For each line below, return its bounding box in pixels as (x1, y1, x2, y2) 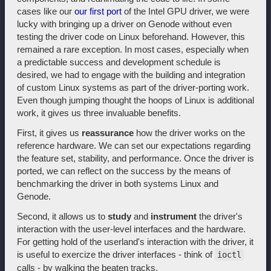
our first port (74, 5, 122, 16)
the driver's (197, 211, 243, 221)
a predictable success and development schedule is (17, 56, 221, 67)
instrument (151, 211, 197, 221)
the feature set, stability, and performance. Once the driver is (17, 152, 254, 163)
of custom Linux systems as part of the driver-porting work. (17, 82, 249, 93)
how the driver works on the (134, 127, 245, 138)
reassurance (82, 127, 134, 138)
